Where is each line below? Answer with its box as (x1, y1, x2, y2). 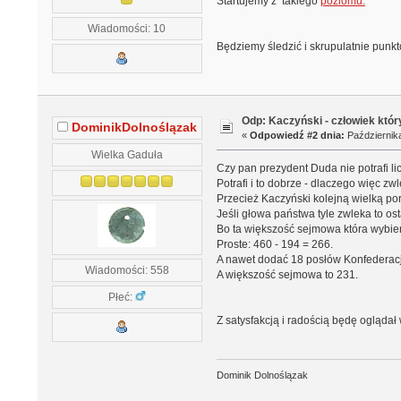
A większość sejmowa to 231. (216, 269, 358, 282)
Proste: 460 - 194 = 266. (216, 238, 333, 252)
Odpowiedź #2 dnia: (250, 130, 346, 141)
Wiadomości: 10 (88, 21, 166, 34)
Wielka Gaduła (90, 148, 163, 160)
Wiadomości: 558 (84, 263, 169, 276)
